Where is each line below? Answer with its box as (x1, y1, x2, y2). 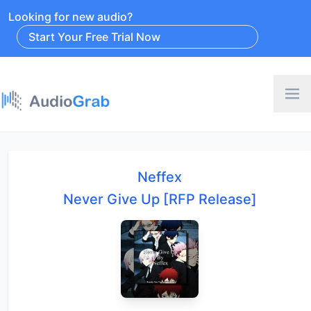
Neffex (137, 168, 182, 185)
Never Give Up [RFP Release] (62, 190, 257, 208)
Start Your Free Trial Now (28, 30, 160, 44)
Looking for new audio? (8, 10, 133, 24)
